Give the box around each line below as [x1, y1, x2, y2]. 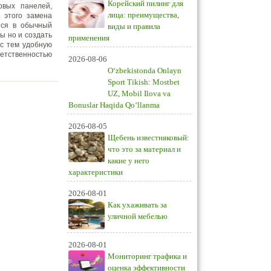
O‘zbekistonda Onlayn [108, 66, 181, 75]
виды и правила [108, 22, 160, 31]
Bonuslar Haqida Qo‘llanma [68, 100, 160, 109]
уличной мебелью [108, 212, 168, 221]
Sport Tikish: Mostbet [108, 77, 180, 87]
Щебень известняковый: [108, 133, 189, 142]
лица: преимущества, [108, 10, 179, 19]
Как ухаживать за [108, 200, 167, 209]
